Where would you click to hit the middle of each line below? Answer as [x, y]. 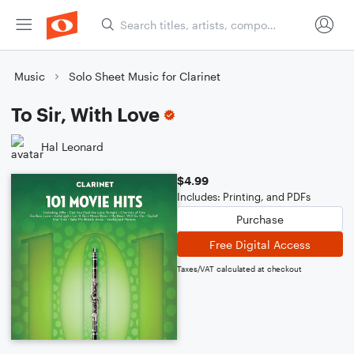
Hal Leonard [72, 146]
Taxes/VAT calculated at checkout [239, 269]
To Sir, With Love [85, 114]
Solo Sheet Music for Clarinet [145, 76]
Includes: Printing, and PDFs [244, 197]
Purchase [260, 219]
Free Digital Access [260, 244]
